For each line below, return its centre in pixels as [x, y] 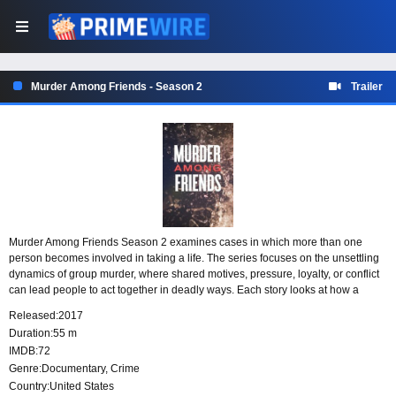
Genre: [25, 369]
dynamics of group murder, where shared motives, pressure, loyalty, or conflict [194, 274]
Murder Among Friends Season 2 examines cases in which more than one [186, 243]
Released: [34, 316]
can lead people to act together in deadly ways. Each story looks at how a [184, 290]
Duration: [31, 334]
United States [82, 387]
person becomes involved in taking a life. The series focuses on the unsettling [194, 259]
